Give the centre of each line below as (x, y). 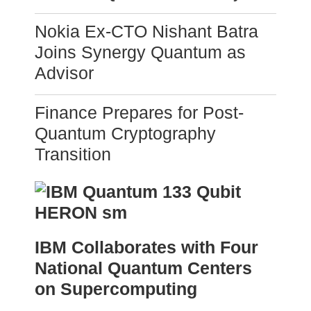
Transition (73, 154)
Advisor (64, 73)
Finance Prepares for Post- (139, 113)
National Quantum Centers (143, 268)
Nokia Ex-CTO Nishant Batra (146, 32)
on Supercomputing (116, 289)
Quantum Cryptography (125, 134)
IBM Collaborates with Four (146, 247)
